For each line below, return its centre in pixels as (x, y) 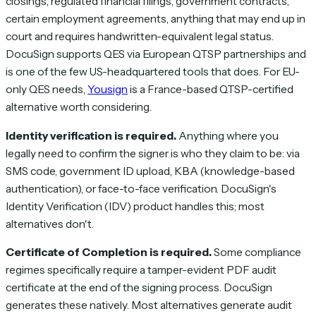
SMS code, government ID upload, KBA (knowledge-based (150, 171)
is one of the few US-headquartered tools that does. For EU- (153, 72)
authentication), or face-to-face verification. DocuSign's (141, 188)
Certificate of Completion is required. (109, 253)
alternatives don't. (50, 224)
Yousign (108, 90)
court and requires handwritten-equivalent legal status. (140, 37)
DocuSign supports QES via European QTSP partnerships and (156, 54)
